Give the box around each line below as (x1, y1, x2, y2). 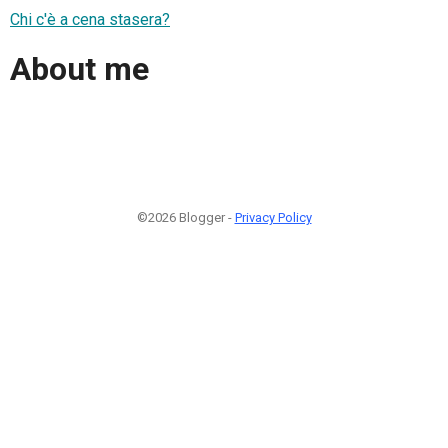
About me (10, 50, 149, 89)
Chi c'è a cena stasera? (10, 9, 170, 29)
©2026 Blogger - (136, 209, 235, 225)
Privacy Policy (234, 209, 312, 225)
